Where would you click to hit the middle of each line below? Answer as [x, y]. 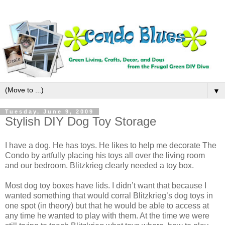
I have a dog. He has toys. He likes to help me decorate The [111, 145]
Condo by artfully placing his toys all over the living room [105, 155]
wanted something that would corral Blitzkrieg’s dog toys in [109, 195]
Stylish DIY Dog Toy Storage [81, 122]
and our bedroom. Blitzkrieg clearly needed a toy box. [99, 165]
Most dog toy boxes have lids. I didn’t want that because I [106, 185]
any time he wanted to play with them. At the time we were [107, 215]
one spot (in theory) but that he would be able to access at [107, 205]
